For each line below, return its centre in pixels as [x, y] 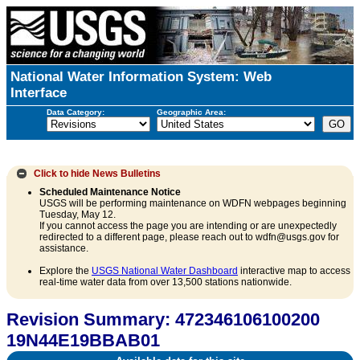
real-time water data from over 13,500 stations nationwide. [166, 282]
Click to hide [61, 173]
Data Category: [75, 112]
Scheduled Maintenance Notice [110, 192]
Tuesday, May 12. [78, 215]
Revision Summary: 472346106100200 [163, 320]
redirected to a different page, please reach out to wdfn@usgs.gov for [189, 237]
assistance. [64, 249]
